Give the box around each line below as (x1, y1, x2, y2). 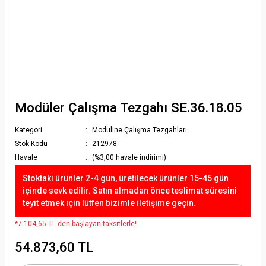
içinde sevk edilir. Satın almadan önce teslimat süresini (23, 186, 237, 195)
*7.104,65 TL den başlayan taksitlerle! (15, 220, 137, 228)
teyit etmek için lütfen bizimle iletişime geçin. (23, 198, 196, 208)
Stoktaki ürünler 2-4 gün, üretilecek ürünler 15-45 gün (23, 173, 229, 183)
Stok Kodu (15, 140, 47, 148)
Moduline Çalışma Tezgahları (92, 126, 188, 134)
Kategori (15, 126, 42, 134)
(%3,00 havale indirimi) (92, 153, 167, 161)
